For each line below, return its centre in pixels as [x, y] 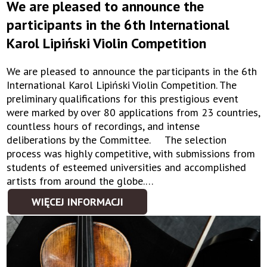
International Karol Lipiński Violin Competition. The [122, 85]
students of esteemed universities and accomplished [127, 167]
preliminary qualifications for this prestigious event [123, 98]
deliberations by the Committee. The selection [117, 139]
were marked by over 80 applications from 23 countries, [133, 112]
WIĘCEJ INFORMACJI [78, 201]
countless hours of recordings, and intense [103, 126]
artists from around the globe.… [80, 181]
